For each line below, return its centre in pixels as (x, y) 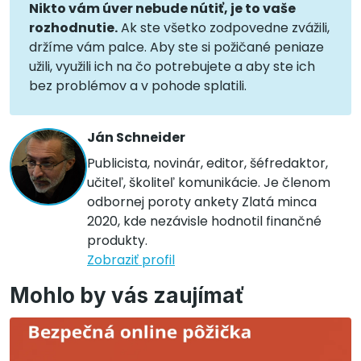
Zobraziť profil (131, 259)
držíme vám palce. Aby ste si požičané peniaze (176, 47)
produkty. (117, 240)
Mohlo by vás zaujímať (127, 295)
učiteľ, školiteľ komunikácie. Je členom (209, 182)
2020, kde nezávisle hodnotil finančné (204, 221)
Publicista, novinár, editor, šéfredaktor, (207, 163)
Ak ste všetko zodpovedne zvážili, (224, 27)
